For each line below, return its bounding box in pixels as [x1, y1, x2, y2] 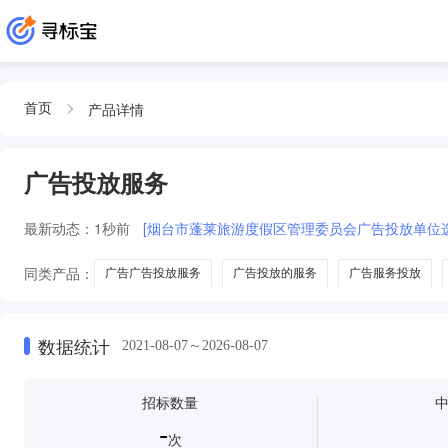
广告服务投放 [349, 265, 421, 280]
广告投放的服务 [233, 265, 317, 280]
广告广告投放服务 [105, 265, 201, 280]
